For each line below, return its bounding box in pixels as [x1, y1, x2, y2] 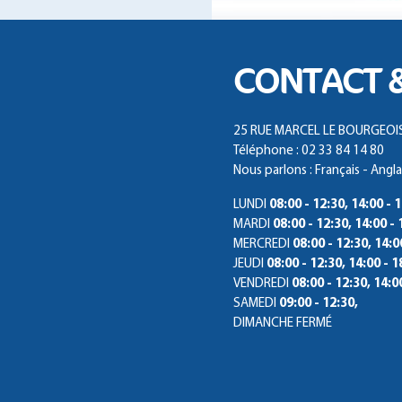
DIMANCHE [233, 317, 293, 331]
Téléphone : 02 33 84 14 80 [233, 144, 384, 159]
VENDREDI [233, 277, 289, 292]
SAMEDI [233, 297, 276, 311]
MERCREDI [233, 238, 290, 252]
